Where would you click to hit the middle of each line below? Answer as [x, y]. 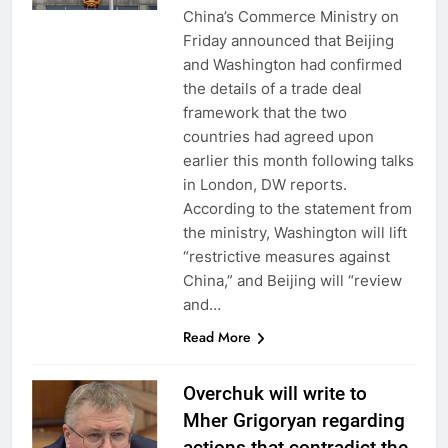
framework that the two [264, 112]
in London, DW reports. [268, 184]
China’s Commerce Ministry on [290, 16]
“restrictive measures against [286, 256]
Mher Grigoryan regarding [293, 420]
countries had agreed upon [278, 136]
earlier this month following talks [298, 160]
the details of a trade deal [272, 88]
